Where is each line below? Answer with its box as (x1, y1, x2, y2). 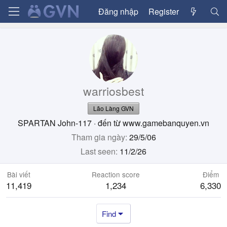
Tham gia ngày (71, 131, 125, 143)
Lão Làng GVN (93, 104, 134, 112)
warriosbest (83, 83, 144, 99)
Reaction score (92, 169, 140, 179)
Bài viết (7, 169, 30, 179)
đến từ (98, 117, 121, 129)
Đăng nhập (98, 5, 138, 17)
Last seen (81, 145, 116, 157)
